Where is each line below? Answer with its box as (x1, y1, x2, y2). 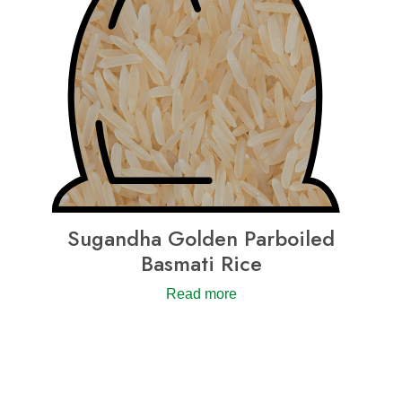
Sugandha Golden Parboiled (67, 223, 335, 254)
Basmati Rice (140, 248, 262, 279)
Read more (165, 285, 237, 301)
